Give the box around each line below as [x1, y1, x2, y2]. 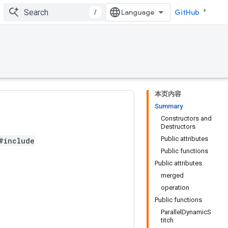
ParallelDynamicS [161, 208, 211, 216]
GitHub [175, 8, 199, 17]
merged [161, 172, 184, 179]
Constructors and [161, 115, 212, 122]
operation [161, 184, 189, 191]
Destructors [161, 123, 195, 130]
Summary [155, 102, 183, 110]
